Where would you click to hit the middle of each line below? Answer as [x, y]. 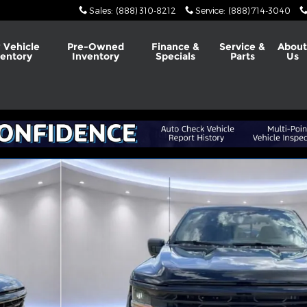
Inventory [96, 56]
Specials [175, 56]
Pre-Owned [96, 47]
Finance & [175, 47]
